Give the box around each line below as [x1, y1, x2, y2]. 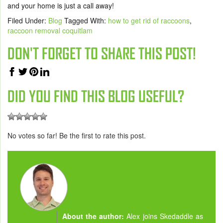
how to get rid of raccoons [108, 15, 190, 26]
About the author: [62, 211, 127, 221]
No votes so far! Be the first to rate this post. [7, 130, 146, 140]
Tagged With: [64, 15, 108, 26]
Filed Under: [7, 15, 48, 26]
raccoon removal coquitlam [7, 25, 93, 36]
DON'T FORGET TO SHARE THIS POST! [7, 45, 196, 63]
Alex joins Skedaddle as [126, 211, 204, 221]
